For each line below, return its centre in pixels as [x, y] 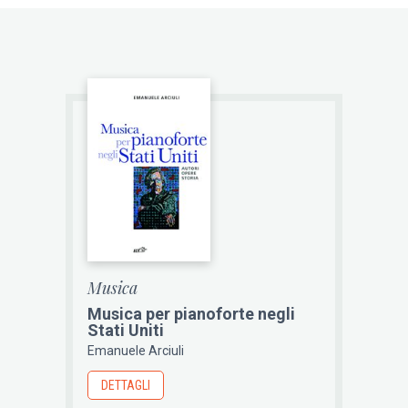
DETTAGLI [126, 385]
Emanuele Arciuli [136, 350]
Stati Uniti [126, 331]
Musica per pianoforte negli [192, 314]
